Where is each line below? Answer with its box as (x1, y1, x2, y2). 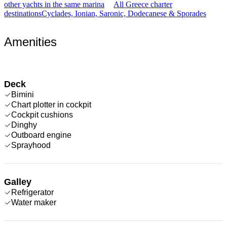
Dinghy (11, 120, 37, 129)
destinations (4, 9, 42, 18)
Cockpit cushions (11, 110, 73, 119)
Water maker (11, 198, 56, 207)
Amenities (4, 34, 57, 49)
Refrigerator (11, 187, 54, 197)
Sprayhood (11, 140, 51, 149)
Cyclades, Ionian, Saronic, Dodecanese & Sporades (42, 9, 206, 18)
